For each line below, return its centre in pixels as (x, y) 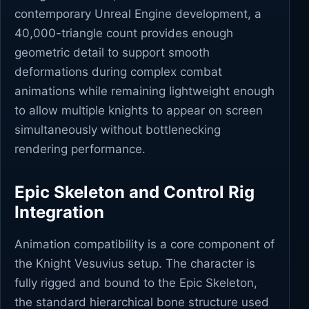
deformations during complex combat (118, 72)
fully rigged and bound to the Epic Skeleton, (136, 283)
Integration (59, 212)
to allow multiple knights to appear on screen (139, 110)
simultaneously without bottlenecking (118, 130)
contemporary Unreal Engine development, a (138, 14)
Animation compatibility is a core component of (144, 244)
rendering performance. (80, 149)
